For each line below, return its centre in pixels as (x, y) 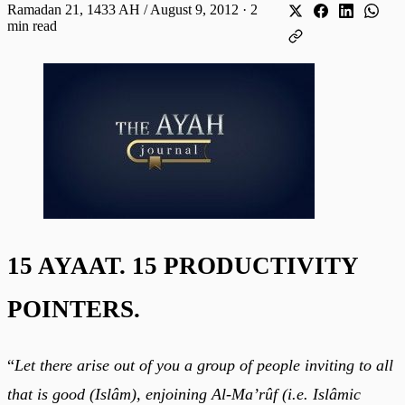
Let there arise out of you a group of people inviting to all (204, 366)
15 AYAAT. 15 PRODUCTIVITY (183, 265)
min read (32, 25)
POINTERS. (74, 309)
